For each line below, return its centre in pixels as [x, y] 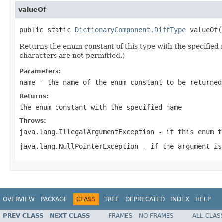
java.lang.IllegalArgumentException [87, 132]
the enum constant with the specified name [101, 107]
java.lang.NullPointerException [79, 146]
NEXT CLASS [70, 216]
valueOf [32, 9]
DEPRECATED [145, 199]
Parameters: [40, 71]
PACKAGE [54, 199]
